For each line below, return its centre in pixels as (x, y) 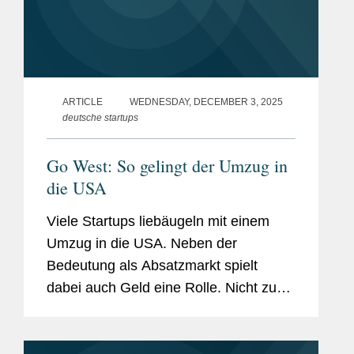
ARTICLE (83, 102)
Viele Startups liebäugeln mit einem (158, 222)
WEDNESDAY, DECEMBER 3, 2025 (206, 102)
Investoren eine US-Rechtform (142, 332)
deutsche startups (100, 118)
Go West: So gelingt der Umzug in (167, 166)
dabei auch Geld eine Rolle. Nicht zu (162, 288)
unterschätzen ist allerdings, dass (152, 310)
